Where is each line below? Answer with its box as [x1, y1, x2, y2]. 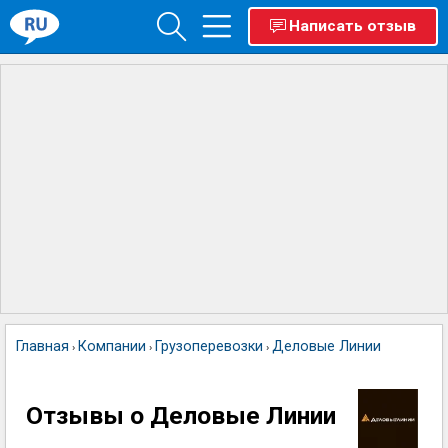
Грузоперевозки [155, 338, 263, 355]
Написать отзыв [289, 17, 416, 35]
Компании [78, 338, 146, 355]
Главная [16, 338, 69, 355]
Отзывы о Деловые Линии [26, 401, 336, 430]
